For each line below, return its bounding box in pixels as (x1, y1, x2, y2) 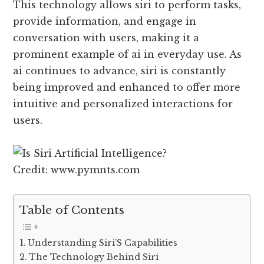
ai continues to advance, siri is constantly (13, 64, 226, 77)
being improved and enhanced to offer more (13, 81, 241, 93)
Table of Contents (19, 203, 125, 217)
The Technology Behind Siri (29, 252, 159, 263)
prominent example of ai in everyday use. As (13, 48, 242, 60)
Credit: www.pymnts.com (13, 163, 140, 176)
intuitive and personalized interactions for (13, 97, 233, 110)
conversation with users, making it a (13, 31, 200, 44)
